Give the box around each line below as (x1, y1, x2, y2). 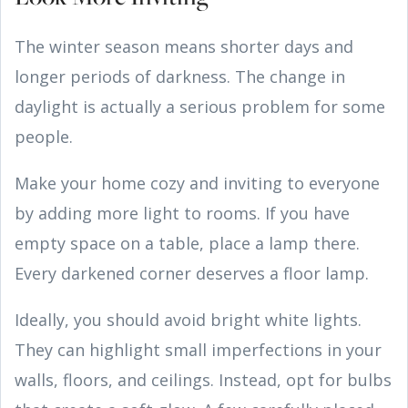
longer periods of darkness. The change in (15, 65, 345, 87)
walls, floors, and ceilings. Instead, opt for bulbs (15, 368, 392, 391)
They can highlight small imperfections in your (15, 338, 382, 361)
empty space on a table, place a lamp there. (15, 231, 360, 254)
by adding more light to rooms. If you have (15, 201, 350, 224)
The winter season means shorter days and (15, 35, 353, 57)
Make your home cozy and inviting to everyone (15, 171, 380, 194)
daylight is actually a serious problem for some (15, 95, 385, 117)
